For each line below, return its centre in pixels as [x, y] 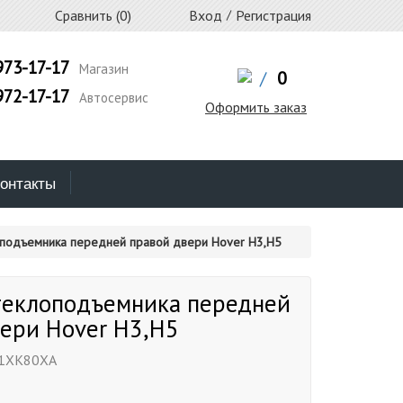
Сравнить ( [85, 15]
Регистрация [273, 15]
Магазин [102, 69]
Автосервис [112, 98]
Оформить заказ [255, 107]
